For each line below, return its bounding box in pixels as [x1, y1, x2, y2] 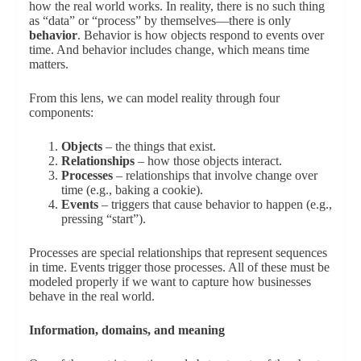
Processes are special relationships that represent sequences [28, 246, 327, 260]
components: [28, 106, 93, 120]
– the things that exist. [102, 139, 216, 154]
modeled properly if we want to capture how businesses [28, 275, 311, 289]
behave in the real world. [28, 289, 155, 304]
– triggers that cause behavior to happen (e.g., [98, 197, 332, 212]
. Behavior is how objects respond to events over [77, 28, 324, 43]
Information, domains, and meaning [28, 323, 225, 338]
